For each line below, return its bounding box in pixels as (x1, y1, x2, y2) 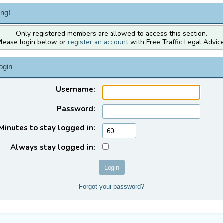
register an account (68, 37, 128, 47)
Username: (56, 84, 96, 94)
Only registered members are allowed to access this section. (16, 28, 207, 38)
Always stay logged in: (10, 142, 96, 152)
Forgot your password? (79, 183, 144, 191)
